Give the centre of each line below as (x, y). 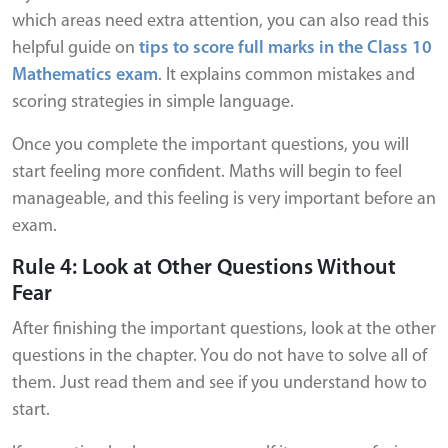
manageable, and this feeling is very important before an (224, 199)
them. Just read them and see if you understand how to (219, 383)
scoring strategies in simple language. (153, 102)
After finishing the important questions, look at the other (224, 329)
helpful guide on (75, 48)
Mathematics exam (85, 75)
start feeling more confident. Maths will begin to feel (207, 172)
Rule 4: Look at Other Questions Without (204, 268)
